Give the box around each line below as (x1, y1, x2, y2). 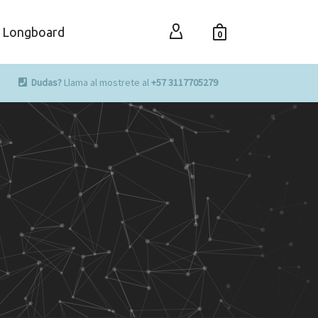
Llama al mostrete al (61, 76, 151, 89)
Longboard (2, 25, 65, 39)
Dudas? (28, 76, 62, 89)
